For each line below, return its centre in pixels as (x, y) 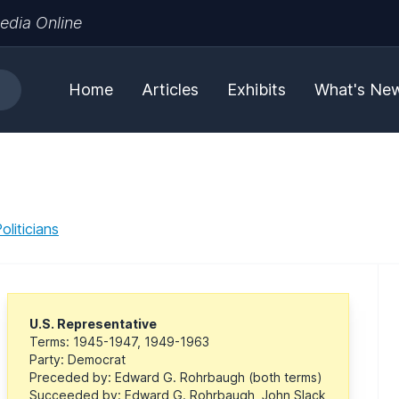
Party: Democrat (77, 359)
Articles (170, 90)
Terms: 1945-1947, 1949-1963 (119, 341)
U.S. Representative (93, 323)
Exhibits (256, 90)
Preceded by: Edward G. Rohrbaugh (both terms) (176, 377)
